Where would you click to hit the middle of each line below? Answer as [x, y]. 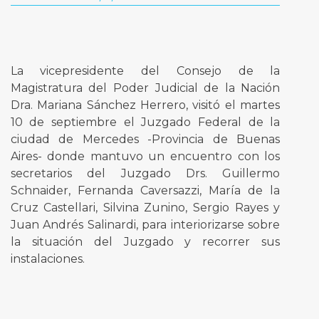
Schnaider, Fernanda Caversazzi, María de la [145, 191]
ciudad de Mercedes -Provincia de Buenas [145, 140]
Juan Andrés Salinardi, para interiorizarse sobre [145, 225]
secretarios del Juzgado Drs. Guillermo [145, 174]
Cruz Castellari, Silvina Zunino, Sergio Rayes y [145, 208]
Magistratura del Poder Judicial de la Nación [145, 88]
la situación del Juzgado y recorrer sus [145, 242]
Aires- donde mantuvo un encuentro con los [145, 157]
